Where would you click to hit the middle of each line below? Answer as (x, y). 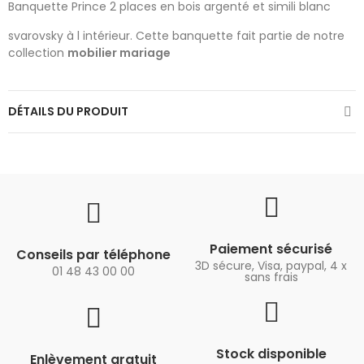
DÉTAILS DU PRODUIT (68, 112)
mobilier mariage (119, 53)
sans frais (271, 277)
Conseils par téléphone (93, 255)
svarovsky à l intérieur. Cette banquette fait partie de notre (176, 36)
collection (38, 53)
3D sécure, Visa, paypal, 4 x (271, 266)
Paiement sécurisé (271, 249)
